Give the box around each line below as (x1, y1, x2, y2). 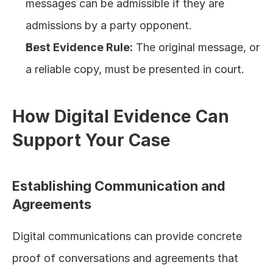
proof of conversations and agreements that (12, 252, 238, 264)
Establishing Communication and (12, 178, 225, 194)
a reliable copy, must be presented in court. (26, 63, 244, 76)
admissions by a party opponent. (26, 19, 192, 32)
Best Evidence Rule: (26, 41, 133, 54)
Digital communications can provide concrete (12, 230, 242, 243)
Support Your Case (12, 130, 171, 151)
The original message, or (133, 41, 260, 54)
